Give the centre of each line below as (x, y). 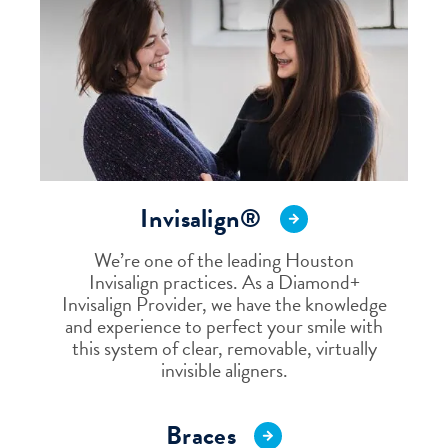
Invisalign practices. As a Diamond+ (224, 282)
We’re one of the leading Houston (224, 260)
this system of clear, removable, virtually (224, 348)
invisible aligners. (224, 370)
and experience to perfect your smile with (224, 326)
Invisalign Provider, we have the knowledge (224, 304)
